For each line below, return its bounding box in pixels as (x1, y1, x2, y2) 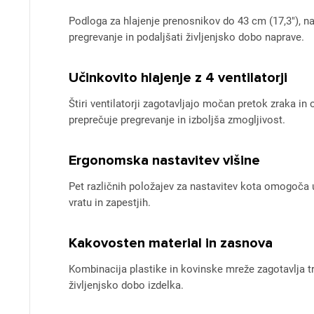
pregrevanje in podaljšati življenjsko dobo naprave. (69, 31, 304, 43)
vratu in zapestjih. (69, 196, 151, 209)
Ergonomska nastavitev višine (69, 152, 260, 169)
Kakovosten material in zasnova (69, 235, 273, 252)
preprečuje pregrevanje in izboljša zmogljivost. (69, 114, 285, 126)
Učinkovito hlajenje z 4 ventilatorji (69, 69, 287, 86)
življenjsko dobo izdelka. (69, 279, 184, 292)
